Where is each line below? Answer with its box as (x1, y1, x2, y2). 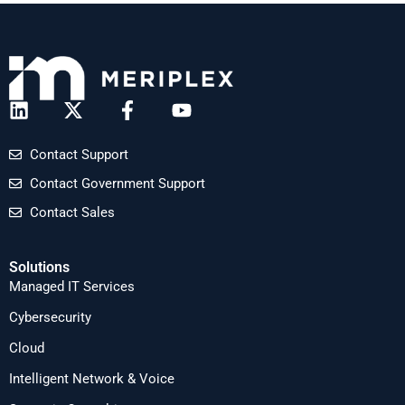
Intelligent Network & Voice (9, 370, 174, 387)
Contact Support (29, 146, 128, 163)
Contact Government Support (29, 174, 205, 192)
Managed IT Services (9, 278, 135, 295)
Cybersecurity (9, 308, 91, 325)
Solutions (9, 258, 70, 276)
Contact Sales (29, 203, 115, 221)
